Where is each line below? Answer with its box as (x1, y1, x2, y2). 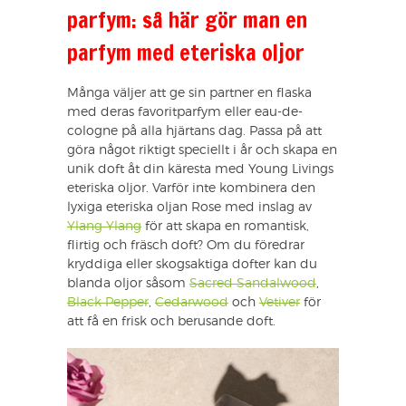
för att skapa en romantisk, (141, 220, 309, 234)
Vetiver (259, 296, 300, 310)
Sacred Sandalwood (189, 277, 316, 291)
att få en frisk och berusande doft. (67, 315, 275, 329)
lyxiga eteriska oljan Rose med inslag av (67, 201, 312, 215)
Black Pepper (67, 296, 149, 310)
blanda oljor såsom (67, 277, 189, 291)
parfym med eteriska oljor (67, 37, 304, 69)
